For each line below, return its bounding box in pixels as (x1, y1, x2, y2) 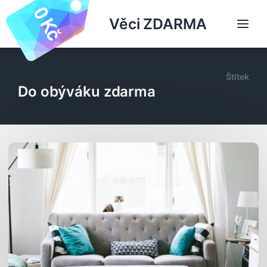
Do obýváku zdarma (18, 83, 156, 100)
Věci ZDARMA (108, 15, 207, 33)
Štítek (226, 72, 249, 82)
